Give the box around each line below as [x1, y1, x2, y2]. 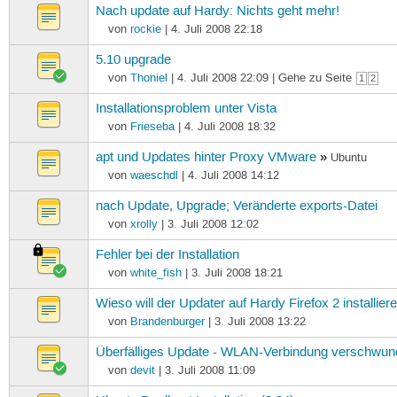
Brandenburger [129, 314, 205, 329]
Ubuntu [331, 150, 368, 165]
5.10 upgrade [96, 51, 172, 68]
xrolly [129, 216, 158, 231]
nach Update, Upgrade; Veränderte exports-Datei [96, 198, 378, 214]
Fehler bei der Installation [96, 246, 240, 263]
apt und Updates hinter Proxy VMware [96, 149, 317, 166]
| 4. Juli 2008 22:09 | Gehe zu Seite [167, 70, 355, 85]
